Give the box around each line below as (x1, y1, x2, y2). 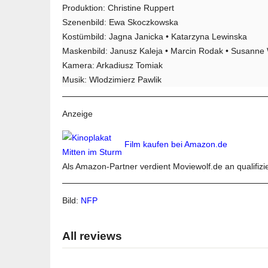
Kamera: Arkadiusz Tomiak (62, 60, 163, 71)
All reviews (62, 230, 122, 243)
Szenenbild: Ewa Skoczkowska (62, 17, 178, 28)
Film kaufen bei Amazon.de (124, 139, 227, 149)
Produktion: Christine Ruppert (62, 3, 174, 13)
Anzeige (62, 109, 93, 119)
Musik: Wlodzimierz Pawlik (62, 75, 162, 85)
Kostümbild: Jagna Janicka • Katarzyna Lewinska (62, 32, 247, 42)
